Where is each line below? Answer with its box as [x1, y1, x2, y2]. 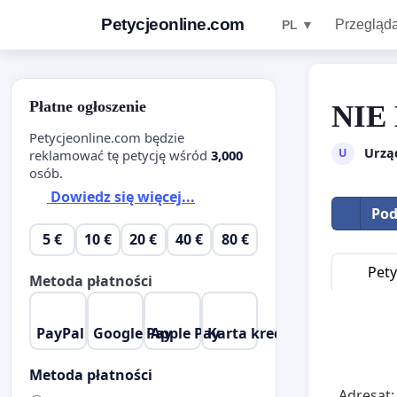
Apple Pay [150, 323, 220, 343]
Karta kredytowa [207, 323, 328, 343]
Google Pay [93, 323, 173, 343]
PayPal [35, 323, 84, 343]
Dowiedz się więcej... [47, 187, 195, 207]
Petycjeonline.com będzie [29, 128, 184, 146]
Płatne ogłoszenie [29, 97, 146, 115]
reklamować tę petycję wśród [29, 145, 211, 164]
